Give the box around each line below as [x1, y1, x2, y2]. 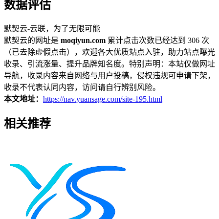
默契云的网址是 [4, 36, 61, 45]
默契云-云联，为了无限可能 [4, 24, 100, 33]
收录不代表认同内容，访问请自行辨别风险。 [4, 83, 160, 92]
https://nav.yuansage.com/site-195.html [43, 95, 162, 104]
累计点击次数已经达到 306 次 [106, 36, 209, 45]
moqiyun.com [61, 36, 106, 45]
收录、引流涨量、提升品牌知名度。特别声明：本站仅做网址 [4, 60, 215, 68]
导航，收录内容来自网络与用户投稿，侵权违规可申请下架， [4, 71, 215, 80]
